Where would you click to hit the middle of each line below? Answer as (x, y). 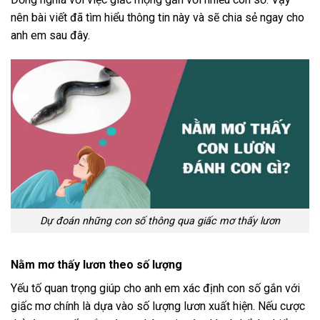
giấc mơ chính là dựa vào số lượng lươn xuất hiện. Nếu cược (158, 306)
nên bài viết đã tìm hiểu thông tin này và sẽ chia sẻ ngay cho (157, 18)
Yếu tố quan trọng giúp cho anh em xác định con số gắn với (155, 289)
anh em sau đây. (50, 36)
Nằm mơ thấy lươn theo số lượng (96, 265)
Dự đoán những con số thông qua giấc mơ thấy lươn (160, 221)
